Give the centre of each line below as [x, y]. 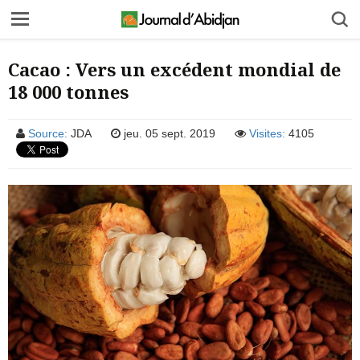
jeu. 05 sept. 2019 [168, 133]
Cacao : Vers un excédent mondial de [174, 69]
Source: [48, 133]
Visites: [267, 133]
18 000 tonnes [68, 92]
